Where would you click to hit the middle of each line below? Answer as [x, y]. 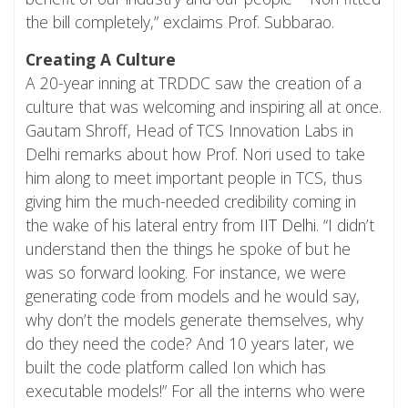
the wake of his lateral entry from [143, 225]
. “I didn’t [345, 225]
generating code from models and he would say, [193, 296]
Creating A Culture [101, 60]
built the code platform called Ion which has [176, 367]
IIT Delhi [288, 225]
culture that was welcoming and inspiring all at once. [204, 107]
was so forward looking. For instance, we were [186, 273]
